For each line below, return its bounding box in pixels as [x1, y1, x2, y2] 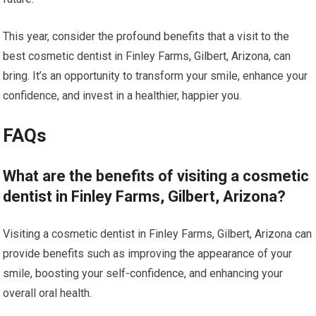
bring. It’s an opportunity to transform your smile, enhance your [3, 69, 308, 83]
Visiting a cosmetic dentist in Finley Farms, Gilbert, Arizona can [3, 227, 312, 241]
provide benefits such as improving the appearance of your [3, 247, 293, 260]
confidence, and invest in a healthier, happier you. [3, 89, 242, 102]
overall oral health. [3, 286, 92, 300]
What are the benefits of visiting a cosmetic [3, 167, 310, 185]
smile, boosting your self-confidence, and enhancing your [3, 267, 284, 280]
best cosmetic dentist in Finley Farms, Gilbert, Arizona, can [3, 49, 291, 63]
